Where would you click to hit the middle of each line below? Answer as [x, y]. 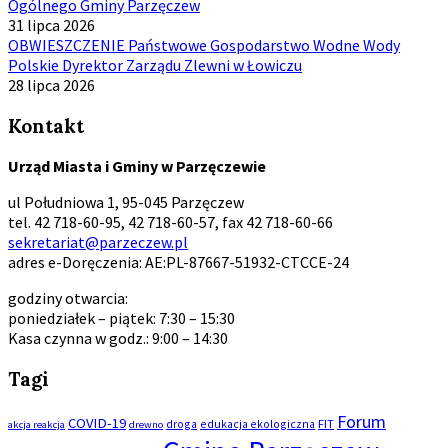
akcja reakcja [36, 424]
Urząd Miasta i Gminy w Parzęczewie [137, 166]
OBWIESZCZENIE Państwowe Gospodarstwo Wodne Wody [204, 44]
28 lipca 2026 [51, 84]
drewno [146, 424]
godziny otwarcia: [68, 298]
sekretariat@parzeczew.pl [98, 242]
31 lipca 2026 [51, 24]
